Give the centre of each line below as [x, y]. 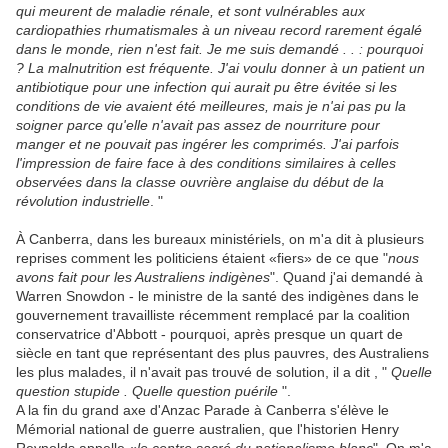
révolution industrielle [83, 201]
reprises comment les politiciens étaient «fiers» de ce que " [202, 258]
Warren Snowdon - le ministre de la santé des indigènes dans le [217, 296]
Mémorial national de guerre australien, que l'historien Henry [207, 429]
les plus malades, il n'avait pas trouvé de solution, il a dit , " [203, 372]
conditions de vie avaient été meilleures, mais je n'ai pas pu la [211, 106]
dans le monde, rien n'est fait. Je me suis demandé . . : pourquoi [219, 49]
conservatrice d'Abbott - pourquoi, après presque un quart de [209, 334]
